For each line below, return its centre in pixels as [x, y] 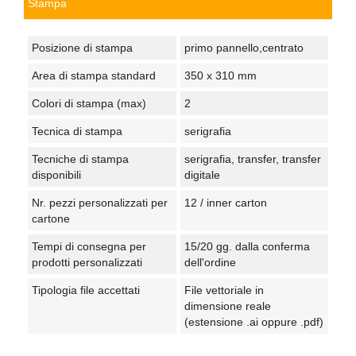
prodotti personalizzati [87, 262]
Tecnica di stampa [77, 131]
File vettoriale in [224, 290]
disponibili [56, 174]
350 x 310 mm [220, 75]
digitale [202, 174]
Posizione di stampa [82, 47]
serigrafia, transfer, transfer [252, 159]
